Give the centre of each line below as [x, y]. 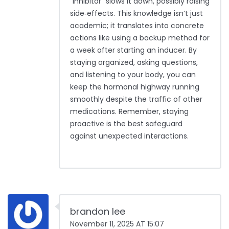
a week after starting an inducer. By [133, 50]
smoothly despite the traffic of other [136, 99]
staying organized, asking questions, [134, 63]
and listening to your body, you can [133, 75]
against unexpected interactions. [129, 136]
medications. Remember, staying [129, 112]
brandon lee [98, 212]
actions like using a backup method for [140, 38]
